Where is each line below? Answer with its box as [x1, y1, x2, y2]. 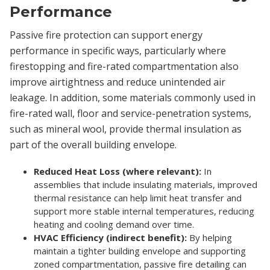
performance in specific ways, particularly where [10, 43, 226, 57]
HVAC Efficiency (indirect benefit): [34, 231, 187, 243]
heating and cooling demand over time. [34, 218, 194, 230]
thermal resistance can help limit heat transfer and [34, 191, 242, 204]
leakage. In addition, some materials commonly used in [10, 90, 256, 104]
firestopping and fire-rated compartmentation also [10, 59, 239, 73]
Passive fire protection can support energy [10, 28, 202, 42]
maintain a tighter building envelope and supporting [34, 244, 246, 257]
